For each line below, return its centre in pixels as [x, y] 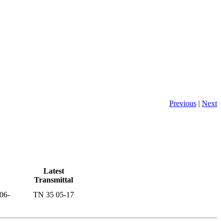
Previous [183, 103]
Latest [54, 171]
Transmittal [54, 180]
